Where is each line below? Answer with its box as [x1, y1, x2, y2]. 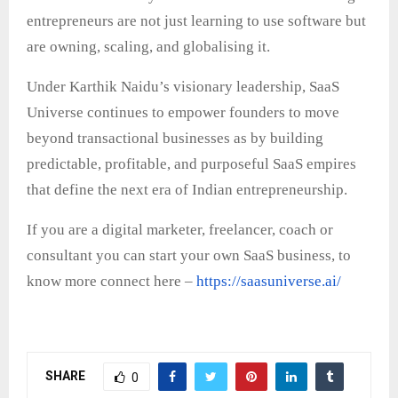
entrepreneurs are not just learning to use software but [27, 12, 366, 30]
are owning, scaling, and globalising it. [27, 38, 270, 56]
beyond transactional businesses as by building [27, 130, 323, 147]
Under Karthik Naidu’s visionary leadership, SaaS [27, 78, 339, 96]
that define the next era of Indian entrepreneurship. [27, 181, 347, 199]
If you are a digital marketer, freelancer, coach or [27, 221, 333, 239]
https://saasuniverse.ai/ [196, 273, 341, 291]
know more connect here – [27, 273, 196, 291]
